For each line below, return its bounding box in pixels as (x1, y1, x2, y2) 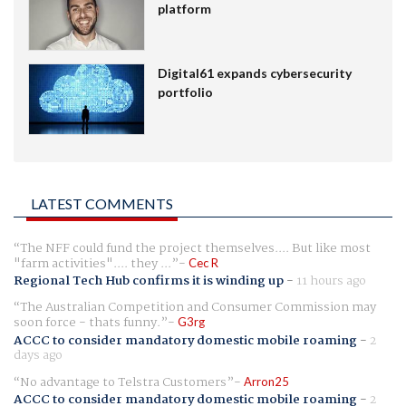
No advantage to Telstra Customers (20, 372, 227, 392)
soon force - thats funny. (14, 313, 160, 333)
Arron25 (244, 373, 289, 389)
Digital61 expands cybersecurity (157, 65, 352, 82)
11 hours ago (296, 271, 366, 292)
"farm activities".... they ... (14, 254, 171, 275)
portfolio (157, 84, 213, 101)
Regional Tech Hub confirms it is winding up (14, 271, 284, 292)
